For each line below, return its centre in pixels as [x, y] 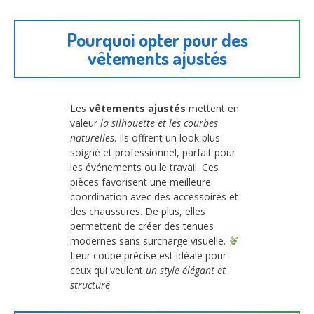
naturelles [92, 138]
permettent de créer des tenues [142, 226]
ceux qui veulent [108, 271]
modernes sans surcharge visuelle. [149, 241]
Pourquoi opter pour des [157, 40]
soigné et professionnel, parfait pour [153, 153]
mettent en [212, 109]
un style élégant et [186, 271]
